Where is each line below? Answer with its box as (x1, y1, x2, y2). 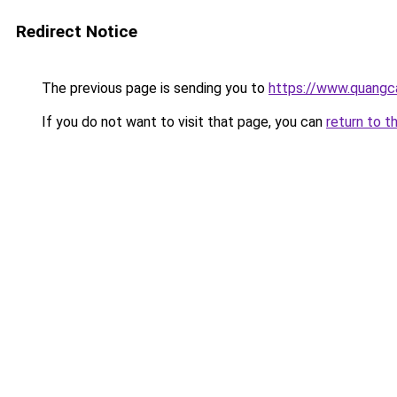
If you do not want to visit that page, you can (38, 113, 326, 130)
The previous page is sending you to (38, 80, 269, 97)
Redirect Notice (16, 21, 137, 42)
